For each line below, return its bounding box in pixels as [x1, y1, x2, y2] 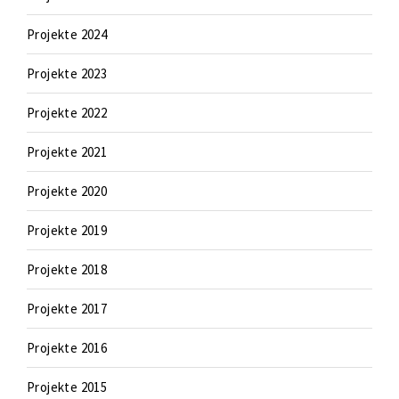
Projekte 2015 [27, 379, 108, 395]
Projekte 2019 [27, 222, 108, 239]
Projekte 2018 [27, 261, 108, 278]
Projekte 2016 [27, 339, 108, 356]
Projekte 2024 [27, 26, 108, 43]
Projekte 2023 [27, 65, 108, 82]
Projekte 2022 [27, 104, 108, 121]
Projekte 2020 [27, 183, 108, 199]
